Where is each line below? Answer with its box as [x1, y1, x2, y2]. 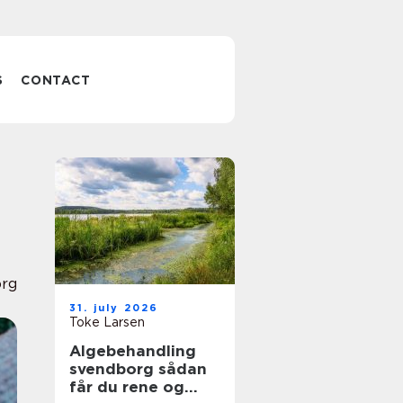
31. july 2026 [69, 301, 159, 314]
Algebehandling [69, 342, 196, 360]
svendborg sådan [69, 360, 158, 378]
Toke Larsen [69, 315, 145, 329]
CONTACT [21, 73, 91, 87]
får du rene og [69, 378, 184, 396]
